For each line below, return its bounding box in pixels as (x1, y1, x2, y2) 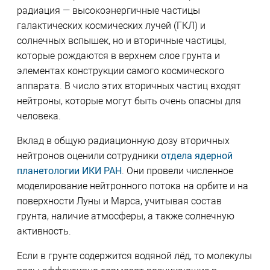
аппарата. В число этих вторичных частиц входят (16, 80, 241, 92)
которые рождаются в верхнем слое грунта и (16, 50, 220, 62)
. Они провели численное (121, 165, 233, 177)
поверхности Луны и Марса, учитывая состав (16, 195, 222, 207)
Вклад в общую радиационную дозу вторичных (16, 135, 230, 147)
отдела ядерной (160, 150, 233, 162)
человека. (16, 110, 61, 122)
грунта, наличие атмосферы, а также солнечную (16, 210, 234, 222)
